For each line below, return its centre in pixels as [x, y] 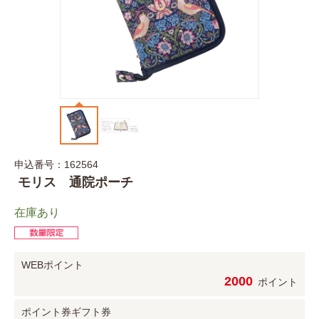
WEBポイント [52, 265]
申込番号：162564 [56, 164]
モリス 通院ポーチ [74, 182]
